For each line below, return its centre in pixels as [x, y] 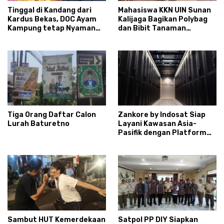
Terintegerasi [143, 151]
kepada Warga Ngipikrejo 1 [165, 46]
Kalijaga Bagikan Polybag [163, 19]
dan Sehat [26, 37]
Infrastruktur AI [147, 142]
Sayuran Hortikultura [157, 37]
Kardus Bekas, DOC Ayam [52, 19]
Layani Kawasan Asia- [157, 124]
